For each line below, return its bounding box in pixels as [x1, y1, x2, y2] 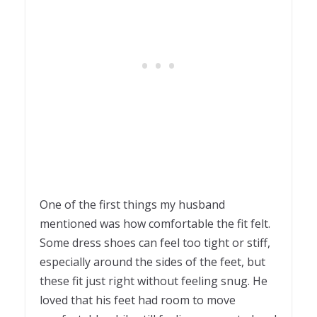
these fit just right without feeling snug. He [40, 272, 267, 289]
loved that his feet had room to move [40, 292, 236, 308]
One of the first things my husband [40, 196, 225, 212]
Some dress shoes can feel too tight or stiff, [40, 234, 270, 250]
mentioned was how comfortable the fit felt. [40, 215, 270, 231]
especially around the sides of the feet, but [40, 253, 265, 270]
